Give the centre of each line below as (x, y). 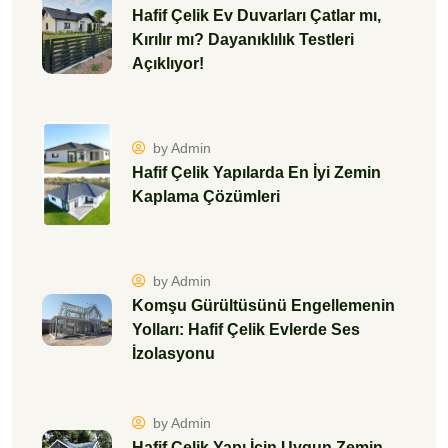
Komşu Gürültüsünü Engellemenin (263, 306)
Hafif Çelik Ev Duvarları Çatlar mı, (256, 16)
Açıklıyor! (168, 64)
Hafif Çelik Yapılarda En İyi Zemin (256, 173)
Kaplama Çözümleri (206, 197)
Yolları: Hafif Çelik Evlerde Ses (246, 330)
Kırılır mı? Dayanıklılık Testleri (243, 40)
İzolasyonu (173, 354)
